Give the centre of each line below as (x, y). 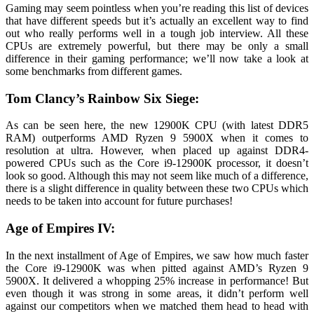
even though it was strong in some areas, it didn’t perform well (157, 293)
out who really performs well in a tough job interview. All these (157, 34)
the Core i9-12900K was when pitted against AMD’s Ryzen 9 (157, 268)
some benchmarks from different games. (94, 71)
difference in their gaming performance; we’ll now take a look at (157, 59)
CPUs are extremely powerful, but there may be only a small (157, 46)
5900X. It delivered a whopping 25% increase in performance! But (157, 280)
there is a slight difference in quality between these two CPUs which (157, 189)
